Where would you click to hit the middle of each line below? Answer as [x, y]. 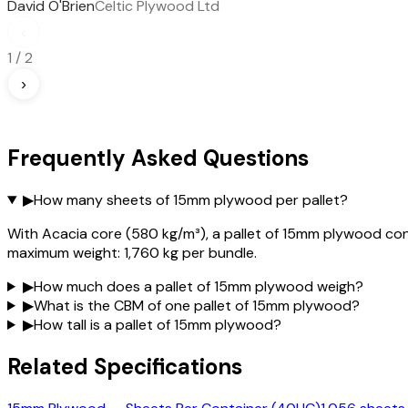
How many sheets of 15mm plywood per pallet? [190, 200]
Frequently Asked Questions [158, 158]
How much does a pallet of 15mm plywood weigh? [198, 286]
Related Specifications [125, 366]
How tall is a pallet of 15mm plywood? [157, 325]
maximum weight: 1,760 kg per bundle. [132, 253]
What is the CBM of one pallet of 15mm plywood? [196, 306]
